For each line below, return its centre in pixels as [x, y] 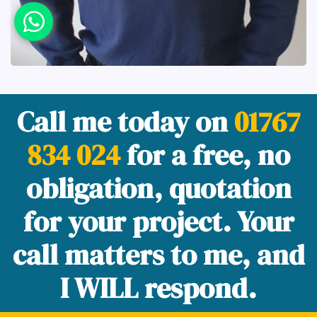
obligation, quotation [158, 189]
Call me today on [126, 122]
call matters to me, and [158, 255]
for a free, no [205, 155]
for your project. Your [158, 222]
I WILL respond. [158, 288]
